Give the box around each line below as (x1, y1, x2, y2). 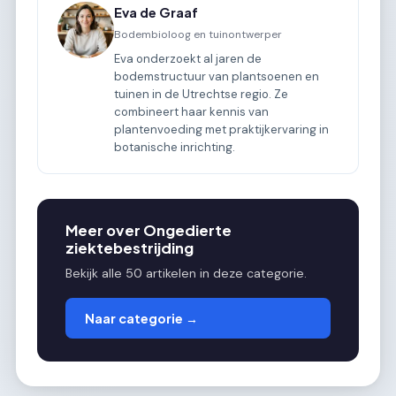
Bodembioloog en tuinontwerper (114, 27, 283, 42)
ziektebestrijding (65, 238, 194, 257)
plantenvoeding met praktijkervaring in (114, 122, 330, 137)
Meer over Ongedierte (65, 220, 232, 240)
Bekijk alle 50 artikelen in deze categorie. (65, 264, 307, 281)
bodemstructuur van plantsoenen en (114, 69, 320, 84)
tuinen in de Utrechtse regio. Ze (114, 87, 289, 102)
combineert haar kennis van (114, 104, 270, 119)
